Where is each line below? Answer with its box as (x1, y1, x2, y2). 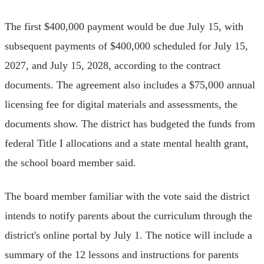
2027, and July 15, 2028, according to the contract (5, 59, 220, 71)
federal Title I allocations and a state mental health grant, (5, 137, 249, 149)
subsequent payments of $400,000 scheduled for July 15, (5, 39, 248, 52)
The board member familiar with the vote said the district (5, 190, 250, 202)
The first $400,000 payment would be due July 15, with (5, 20, 243, 32)
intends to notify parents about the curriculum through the (5, 209, 252, 222)
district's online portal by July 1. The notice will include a (5, 229, 252, 241)
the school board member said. (5, 156, 136, 169)
